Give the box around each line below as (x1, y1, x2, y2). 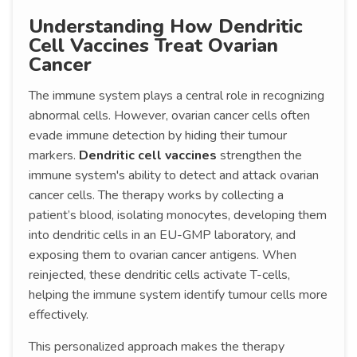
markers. (29, 147, 79, 165)
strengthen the (217, 147, 302, 165)
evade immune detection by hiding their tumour (29, 127, 287, 145)
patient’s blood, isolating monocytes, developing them (29, 206, 327, 225)
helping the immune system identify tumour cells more (29, 286, 328, 304)
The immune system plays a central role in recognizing (29, 87, 324, 105)
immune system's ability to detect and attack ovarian (29, 167, 319, 185)
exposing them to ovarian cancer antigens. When (29, 246, 296, 265)
